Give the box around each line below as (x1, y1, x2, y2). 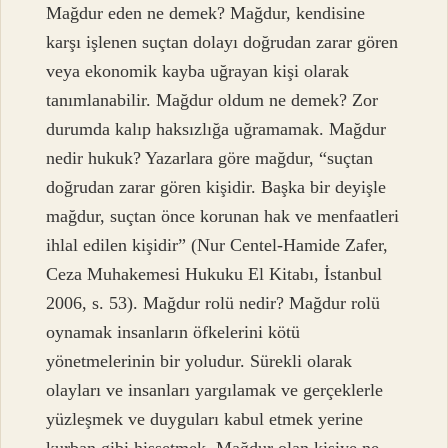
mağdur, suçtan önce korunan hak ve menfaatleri (46, 206, 400, 227)
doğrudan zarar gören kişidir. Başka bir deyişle (46, 177, 387, 198)
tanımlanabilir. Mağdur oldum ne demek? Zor (46, 90, 379, 111)
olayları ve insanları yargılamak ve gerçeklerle (46, 380, 384, 401)
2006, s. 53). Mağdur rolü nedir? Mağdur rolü (46, 293, 381, 314)
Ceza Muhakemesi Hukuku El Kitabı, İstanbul (46, 264, 383, 285)
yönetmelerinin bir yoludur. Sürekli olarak (46, 351, 353, 372)
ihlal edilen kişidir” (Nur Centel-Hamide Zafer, (46, 235, 389, 256)
